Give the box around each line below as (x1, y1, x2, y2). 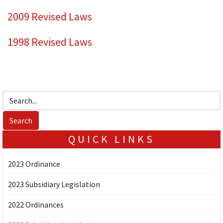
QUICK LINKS (68, 132, 155, 146)
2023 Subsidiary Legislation (8, 179, 100, 189)
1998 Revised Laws (7, 34, 92, 49)
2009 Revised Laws (7, 9, 92, 23)
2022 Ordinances (8, 199, 64, 210)
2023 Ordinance (8, 158, 60, 169)
